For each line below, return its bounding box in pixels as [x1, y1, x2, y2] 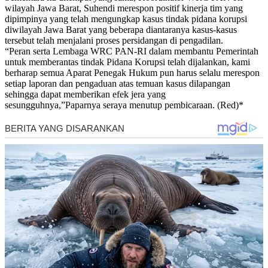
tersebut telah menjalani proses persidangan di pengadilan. [5, 35, 223, 45]
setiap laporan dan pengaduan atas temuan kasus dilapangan [5, 78, 230, 89]
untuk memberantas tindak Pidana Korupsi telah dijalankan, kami [5, 56, 250, 67]
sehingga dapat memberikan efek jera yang [5, 89, 166, 99]
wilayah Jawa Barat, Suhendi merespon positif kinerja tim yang [5, 2, 243, 13]
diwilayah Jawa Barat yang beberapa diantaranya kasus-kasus [5, 24, 237, 35]
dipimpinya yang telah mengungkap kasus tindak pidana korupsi [5, 13, 247, 24]
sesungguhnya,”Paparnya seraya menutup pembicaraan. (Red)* [5, 99, 243, 110]
